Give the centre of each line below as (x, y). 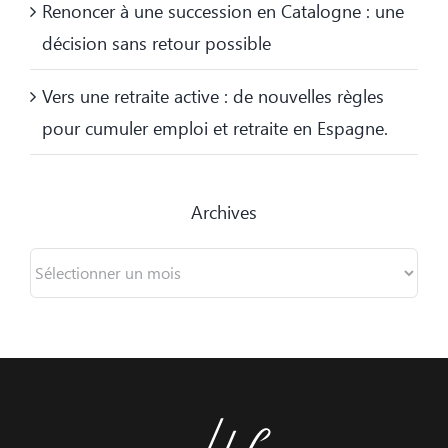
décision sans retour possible (156, 42)
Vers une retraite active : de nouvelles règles (213, 95)
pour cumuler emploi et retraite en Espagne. (215, 127)
